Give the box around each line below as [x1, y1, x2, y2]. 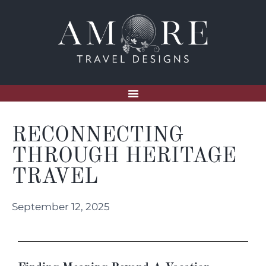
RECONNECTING [12, 125, 183, 147]
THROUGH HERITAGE [12, 146, 236, 167]
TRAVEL [12, 167, 98, 188]
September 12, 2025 [12, 201, 110, 213]
